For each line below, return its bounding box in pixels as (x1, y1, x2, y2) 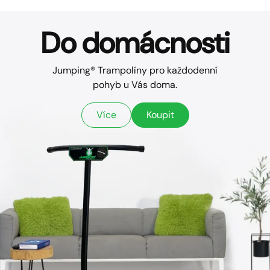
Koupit (146, 108, 174, 121)
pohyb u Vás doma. (93, 78, 177, 91)
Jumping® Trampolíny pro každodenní (52, 63, 218, 77)
